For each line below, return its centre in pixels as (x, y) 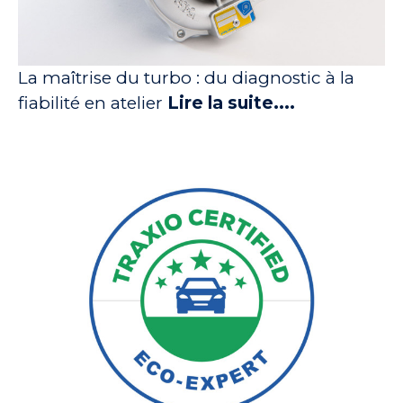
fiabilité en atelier (93, 103)
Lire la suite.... (231, 103)
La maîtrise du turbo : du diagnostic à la (186, 77)
